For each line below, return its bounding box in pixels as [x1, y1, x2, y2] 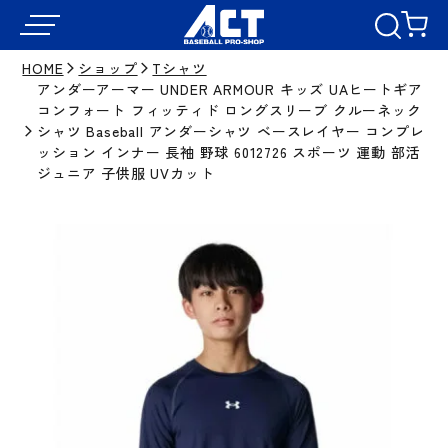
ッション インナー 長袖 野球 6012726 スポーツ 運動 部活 [37, 142, 421, 162]
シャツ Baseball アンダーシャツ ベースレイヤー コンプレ [37, 121, 425, 141]
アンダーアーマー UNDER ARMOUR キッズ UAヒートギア [37, 79, 423, 99]
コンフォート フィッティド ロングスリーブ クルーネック [37, 100, 422, 120]
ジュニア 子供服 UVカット [37, 163, 215, 183]
